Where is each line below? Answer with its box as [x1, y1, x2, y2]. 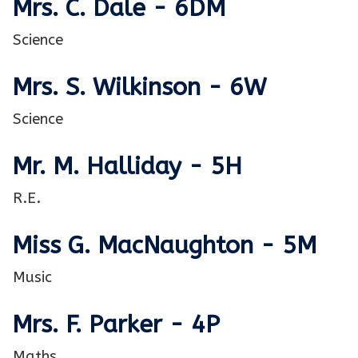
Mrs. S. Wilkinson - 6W [12, 73, 266, 102]
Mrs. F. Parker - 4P [12, 310, 220, 340]
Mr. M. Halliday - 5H [12, 152, 242, 181]
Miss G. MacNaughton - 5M [12, 231, 316, 261]
